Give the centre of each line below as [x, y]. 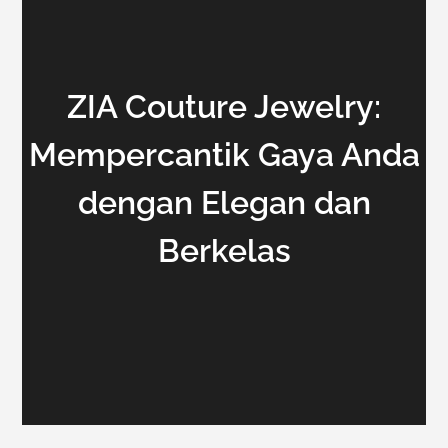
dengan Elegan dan [224, 202]
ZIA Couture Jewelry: [224, 106]
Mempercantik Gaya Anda [224, 154]
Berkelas [224, 250]
